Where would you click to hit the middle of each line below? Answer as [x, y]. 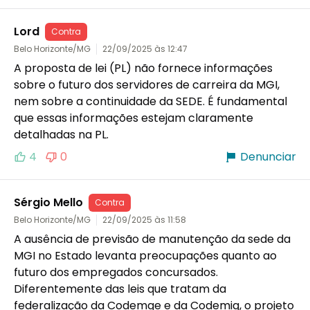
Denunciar [268, 156]
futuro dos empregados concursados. [116, 272]
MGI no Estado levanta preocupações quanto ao [145, 255]
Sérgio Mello [48, 202]
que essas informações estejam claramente [134, 118]
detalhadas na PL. [61, 134]
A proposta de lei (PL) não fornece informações [143, 68]
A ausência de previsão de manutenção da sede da [152, 239]
